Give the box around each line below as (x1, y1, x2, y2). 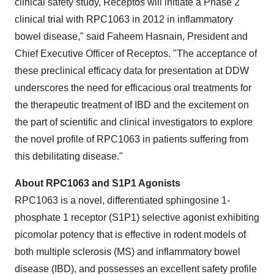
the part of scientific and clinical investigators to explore (15, 117, 253, 127)
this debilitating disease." (15, 151, 123, 161)
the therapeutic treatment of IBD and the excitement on (15, 100, 249, 110)
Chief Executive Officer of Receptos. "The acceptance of (15, 48, 257, 59)
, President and (182, 31, 248, 42)
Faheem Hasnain (107, 31, 182, 42)
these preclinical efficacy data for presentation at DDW (15, 65, 249, 76)
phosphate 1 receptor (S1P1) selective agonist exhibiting (15, 212, 259, 223)
